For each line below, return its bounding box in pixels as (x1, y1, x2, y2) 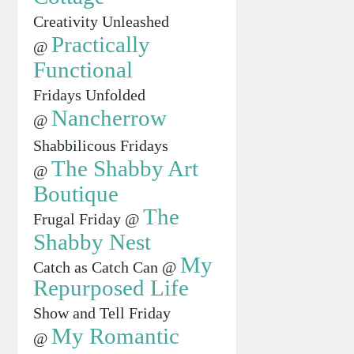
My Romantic (51, 322, 179, 348)
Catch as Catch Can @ (32, 258, 180, 276)
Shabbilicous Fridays (32, 136, 168, 154)
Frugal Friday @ (32, 209, 143, 228)
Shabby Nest (32, 228, 151, 254)
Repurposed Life (32, 274, 189, 300)
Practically (51, 31, 150, 57)
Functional (32, 56, 133, 82)
